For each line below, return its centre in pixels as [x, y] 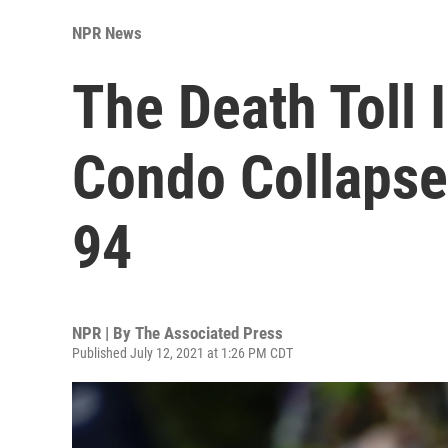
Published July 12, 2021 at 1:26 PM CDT [182, 352]
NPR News [107, 32]
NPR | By [103, 332]
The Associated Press [209, 332]
